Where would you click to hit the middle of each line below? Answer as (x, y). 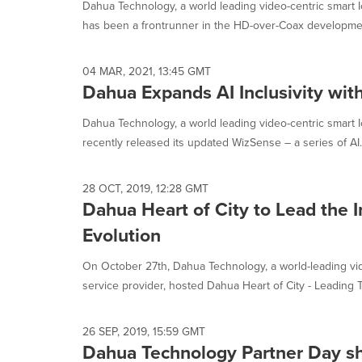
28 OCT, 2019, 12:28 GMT (145, 188)
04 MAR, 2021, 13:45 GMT (147, 71)
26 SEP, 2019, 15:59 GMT (144, 331)
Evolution (122, 235)
